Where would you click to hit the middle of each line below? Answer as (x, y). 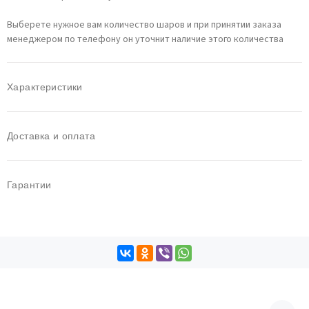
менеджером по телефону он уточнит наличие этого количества (145, 39)
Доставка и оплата (51, 136)
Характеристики (45, 87)
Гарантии (29, 185)
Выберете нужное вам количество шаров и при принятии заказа (144, 25)
